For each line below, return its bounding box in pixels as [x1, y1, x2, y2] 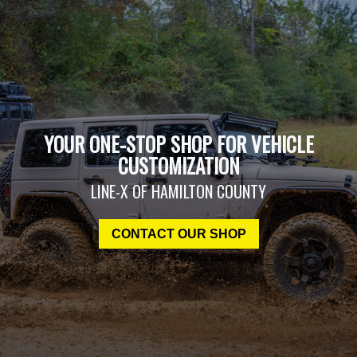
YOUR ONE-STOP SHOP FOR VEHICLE [43, 129, 314, 159]
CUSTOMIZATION [117, 151, 240, 181]
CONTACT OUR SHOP [111, 227, 246, 241]
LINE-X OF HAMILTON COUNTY [91, 179, 266, 204]
